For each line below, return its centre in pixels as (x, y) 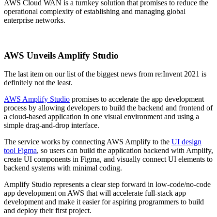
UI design (186, 142)
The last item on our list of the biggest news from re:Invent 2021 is (105, 74)
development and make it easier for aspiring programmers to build (104, 202)
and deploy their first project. (48, 211)
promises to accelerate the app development (137, 99)
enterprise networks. (35, 20)
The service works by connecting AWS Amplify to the (88, 142)
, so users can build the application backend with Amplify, (125, 151)
